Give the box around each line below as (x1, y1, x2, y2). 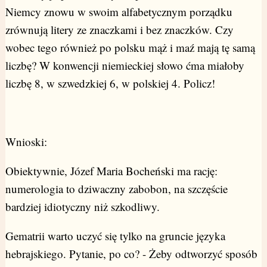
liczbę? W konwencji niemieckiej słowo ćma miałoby (5, 58, 244, 73)
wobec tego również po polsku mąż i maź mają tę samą (5, 40, 255, 55)
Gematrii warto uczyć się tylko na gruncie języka (5, 228, 225, 244)
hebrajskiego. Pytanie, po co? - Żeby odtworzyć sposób (5, 246, 257, 262)
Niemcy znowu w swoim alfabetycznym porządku (5, 4, 232, 20)
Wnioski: (5, 134, 47, 150)
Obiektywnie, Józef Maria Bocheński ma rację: (5, 163, 218, 179)
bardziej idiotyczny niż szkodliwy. (5, 199, 160, 215)
